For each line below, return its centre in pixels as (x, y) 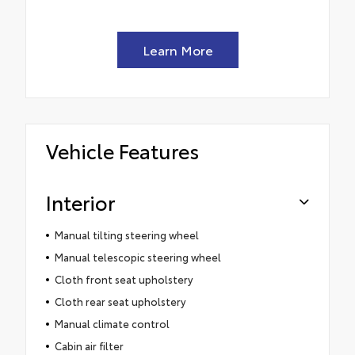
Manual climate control (112, 324)
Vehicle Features (122, 151)
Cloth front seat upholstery (123, 279)
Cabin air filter (89, 346)
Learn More (177, 50)
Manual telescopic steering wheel (137, 257)
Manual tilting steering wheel (126, 235)
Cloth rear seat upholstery (120, 302)
